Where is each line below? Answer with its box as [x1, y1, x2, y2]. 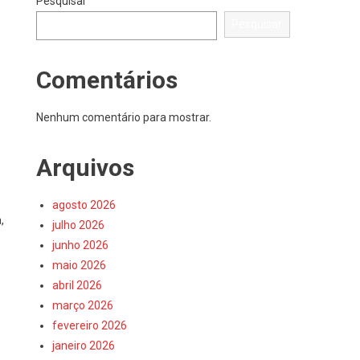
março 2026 [52, 299, 114, 312]
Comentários [36, 66, 178, 94]
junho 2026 [52, 239, 109, 252]
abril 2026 [52, 279, 103, 292]
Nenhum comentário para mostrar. [36, 111, 212, 124]
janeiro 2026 [52, 339, 116, 352]
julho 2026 [52, 219, 105, 231]
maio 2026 [52, 259, 107, 272]
